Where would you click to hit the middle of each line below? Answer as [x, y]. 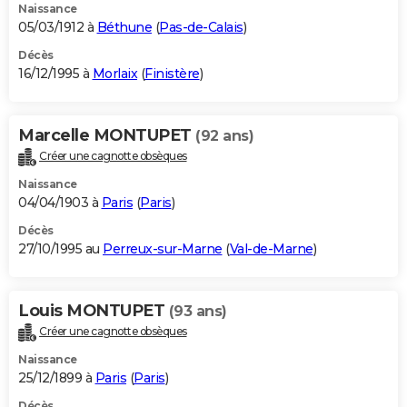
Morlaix [114, 74]
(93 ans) [198, 311]
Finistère [172, 74]
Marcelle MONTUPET [107, 136]
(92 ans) [224, 136]
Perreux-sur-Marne [163, 248]
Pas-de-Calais [201, 28]
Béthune [124, 28]
